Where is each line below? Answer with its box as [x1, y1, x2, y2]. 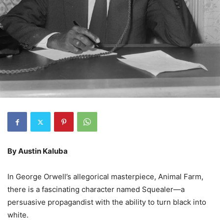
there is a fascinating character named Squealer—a [7, 185, 185, 194]
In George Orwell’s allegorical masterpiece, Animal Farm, [7, 172, 203, 182]
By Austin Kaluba [7, 146, 68, 156]
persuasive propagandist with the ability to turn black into [7, 197, 206, 207]
